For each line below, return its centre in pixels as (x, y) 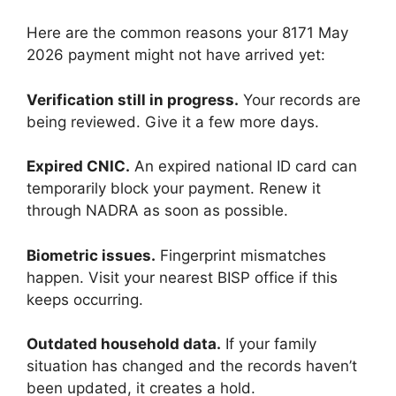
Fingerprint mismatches (241, 255)
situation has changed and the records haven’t (192, 366)
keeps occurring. (85, 299)
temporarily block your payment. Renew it (174, 189)
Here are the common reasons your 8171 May (187, 33)
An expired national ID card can (244, 167)
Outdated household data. (124, 344)
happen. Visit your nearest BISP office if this (182, 277)
